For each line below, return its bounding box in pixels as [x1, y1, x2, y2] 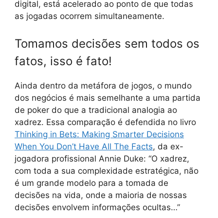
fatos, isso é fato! [15, 54, 112, 68]
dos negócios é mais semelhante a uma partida [15, 92, 200, 103]
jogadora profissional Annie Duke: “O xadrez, [15, 153, 189, 163]
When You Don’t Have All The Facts [15, 141, 153, 151]
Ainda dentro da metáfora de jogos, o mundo [15, 80, 192, 91]
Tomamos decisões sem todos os [15, 36, 200, 51]
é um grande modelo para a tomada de [15, 178, 168, 188]
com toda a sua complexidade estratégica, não [15, 165, 199, 176]
